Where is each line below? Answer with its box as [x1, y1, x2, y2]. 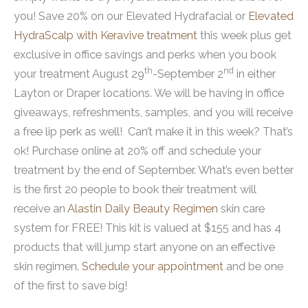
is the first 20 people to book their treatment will [14, 182, 256, 196]
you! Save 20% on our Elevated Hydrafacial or [14, 9, 248, 23]
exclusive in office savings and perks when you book [14, 47, 276, 61]
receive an [14, 201, 67, 215]
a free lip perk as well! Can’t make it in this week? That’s [14, 124, 293, 138]
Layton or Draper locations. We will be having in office [14, 86, 284, 100]
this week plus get [197, 28, 291, 42]
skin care [218, 201, 265, 215]
